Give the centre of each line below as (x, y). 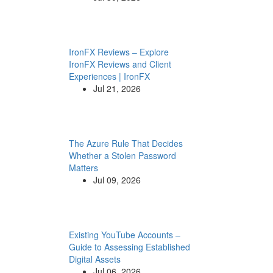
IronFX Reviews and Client (120, 64)
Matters (83, 168)
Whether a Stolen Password (122, 155)
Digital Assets (94, 259)
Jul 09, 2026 (117, 180)
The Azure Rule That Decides (126, 143)
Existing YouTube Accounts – (124, 235)
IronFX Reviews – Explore (119, 52)
